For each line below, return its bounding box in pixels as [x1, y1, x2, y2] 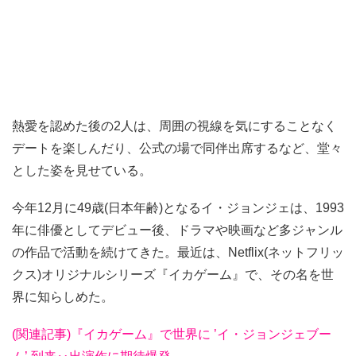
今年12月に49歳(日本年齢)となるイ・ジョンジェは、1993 [12, 201, 344, 215]
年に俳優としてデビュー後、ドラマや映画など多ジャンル [12, 223, 342, 238]
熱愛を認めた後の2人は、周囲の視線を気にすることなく [12, 119, 337, 133]
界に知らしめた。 [12, 290, 114, 304]
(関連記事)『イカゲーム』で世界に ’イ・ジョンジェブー [12, 327, 331, 342]
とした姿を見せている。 [12, 164, 152, 178]
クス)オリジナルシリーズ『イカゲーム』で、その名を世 [12, 268, 334, 282]
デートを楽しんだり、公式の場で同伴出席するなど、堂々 [12, 141, 342, 156]
